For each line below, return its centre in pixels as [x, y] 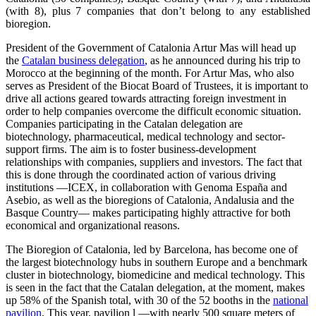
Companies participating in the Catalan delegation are [124, 124]
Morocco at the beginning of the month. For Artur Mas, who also [150, 73]
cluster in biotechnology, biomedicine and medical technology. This [155, 275]
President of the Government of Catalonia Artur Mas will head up [151, 48]
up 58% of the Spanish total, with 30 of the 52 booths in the [139, 300]
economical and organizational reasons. [93, 226]
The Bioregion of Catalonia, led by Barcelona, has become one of [152, 250]
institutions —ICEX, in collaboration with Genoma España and [146, 188]
